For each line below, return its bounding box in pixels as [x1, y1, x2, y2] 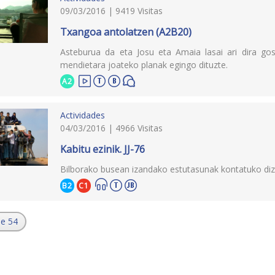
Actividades [60, 109, 106, 121]
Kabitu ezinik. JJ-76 [60, 142, 145, 156]
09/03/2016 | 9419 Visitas [60, 4, 163, 17]
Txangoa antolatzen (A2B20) [60, 25, 192, 39]
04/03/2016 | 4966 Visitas [60, 122, 163, 134]
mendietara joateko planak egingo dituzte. [60, 58, 228, 71]
